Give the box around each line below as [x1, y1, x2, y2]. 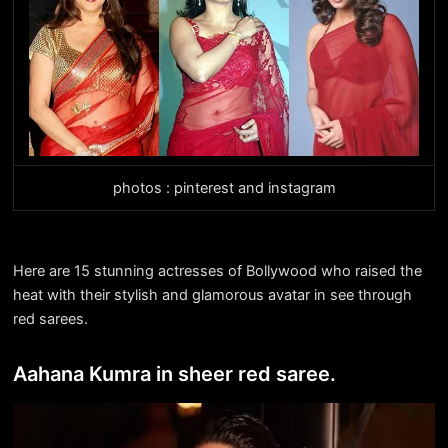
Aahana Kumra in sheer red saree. [12, 361, 336, 386]
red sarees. [12, 309, 88, 328]
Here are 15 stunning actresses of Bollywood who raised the [12, 261, 422, 280]
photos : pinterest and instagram [112, 179, 336, 198]
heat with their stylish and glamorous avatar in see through [12, 285, 412, 304]
